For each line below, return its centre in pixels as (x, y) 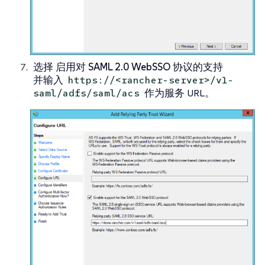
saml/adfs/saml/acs (86, 93)
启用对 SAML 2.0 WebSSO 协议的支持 (139, 67)
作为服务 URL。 (179, 93)
